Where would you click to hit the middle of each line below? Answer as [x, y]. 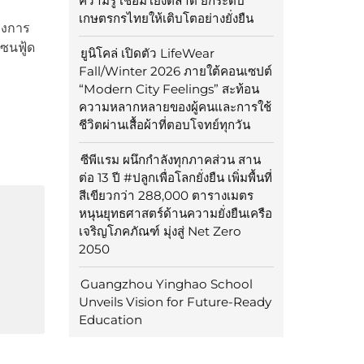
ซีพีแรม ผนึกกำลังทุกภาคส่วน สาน [170, 160]
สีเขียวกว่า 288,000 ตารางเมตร [166, 196]
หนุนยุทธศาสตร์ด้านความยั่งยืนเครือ [175, 214]
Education [110, 320]
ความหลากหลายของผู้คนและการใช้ [175, 107]
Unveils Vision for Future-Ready [175, 302]
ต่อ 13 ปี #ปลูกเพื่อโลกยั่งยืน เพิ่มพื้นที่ [175, 178]
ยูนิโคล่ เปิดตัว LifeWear [147, 54]
